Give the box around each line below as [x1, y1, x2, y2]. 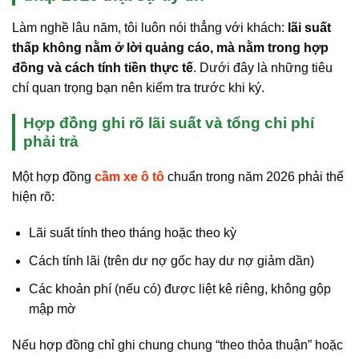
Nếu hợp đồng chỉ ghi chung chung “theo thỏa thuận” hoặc [12, 338, 343, 353]
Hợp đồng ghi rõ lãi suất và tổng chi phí [23, 115, 314, 132]
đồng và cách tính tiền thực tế [12, 60, 193, 75]
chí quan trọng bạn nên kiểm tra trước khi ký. [12, 80, 264, 95]
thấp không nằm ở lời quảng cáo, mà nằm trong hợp [12, 40, 329, 54]
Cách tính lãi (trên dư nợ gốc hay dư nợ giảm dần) [28, 254, 314, 268]
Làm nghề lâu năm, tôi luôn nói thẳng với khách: [12, 20, 288, 34]
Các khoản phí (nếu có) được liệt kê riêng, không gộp [28, 281, 331, 296]
